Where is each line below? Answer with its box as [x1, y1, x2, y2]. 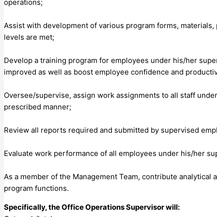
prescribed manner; [4, 102, 71, 111]
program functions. [4, 183, 69, 193]
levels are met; [4, 32, 54, 42]
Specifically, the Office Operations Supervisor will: [4, 202, 180, 212]
